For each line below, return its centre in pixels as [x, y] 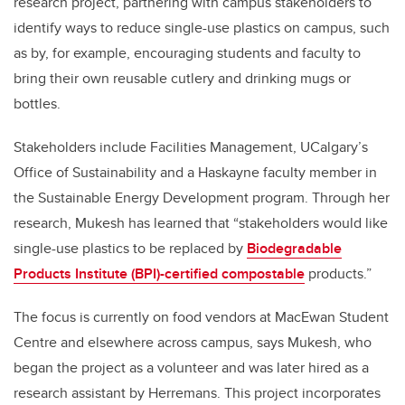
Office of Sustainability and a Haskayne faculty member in [195, 173]
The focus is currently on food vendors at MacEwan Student [201, 317]
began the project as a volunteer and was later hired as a [191, 368]
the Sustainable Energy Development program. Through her [202, 198]
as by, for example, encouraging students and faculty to [187, 53]
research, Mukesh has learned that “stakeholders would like [201, 223]
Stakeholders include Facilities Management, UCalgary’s [191, 147]
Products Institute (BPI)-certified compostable [159, 274]
